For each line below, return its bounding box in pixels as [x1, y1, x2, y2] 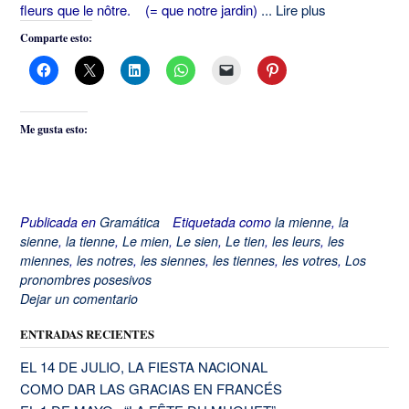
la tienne [66, 232, 115, 251]
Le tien [225, 232, 265, 251]
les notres [77, 251, 133, 270]
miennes [20, 251, 69, 270]
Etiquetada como [173, 213, 275, 232]
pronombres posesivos [20, 270, 152, 289]
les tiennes [213, 251, 275, 270]
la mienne [275, 213, 331, 232]
